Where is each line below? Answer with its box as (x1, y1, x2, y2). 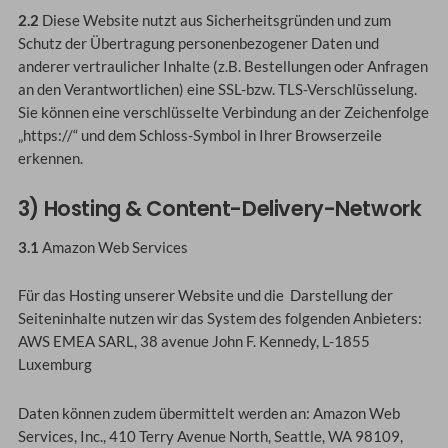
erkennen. (17, 150, 83, 168)
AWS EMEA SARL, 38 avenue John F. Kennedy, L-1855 (17, 333, 370, 351)
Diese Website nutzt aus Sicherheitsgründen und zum (38, 12, 391, 30)
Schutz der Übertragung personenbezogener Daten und (17, 35, 379, 53)
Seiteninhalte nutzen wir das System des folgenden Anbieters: (17, 310, 422, 328)
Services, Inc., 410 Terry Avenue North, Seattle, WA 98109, (17, 427, 403, 445)
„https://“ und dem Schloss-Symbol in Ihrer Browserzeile (17, 127, 382, 145)
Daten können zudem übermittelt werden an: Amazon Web (17, 404, 400, 422)
